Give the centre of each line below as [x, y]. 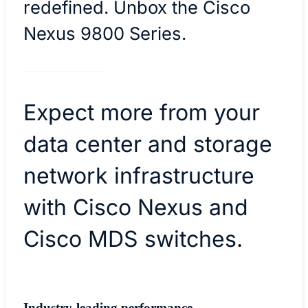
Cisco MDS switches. [139, 239]
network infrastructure [139, 175]
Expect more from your [141, 112]
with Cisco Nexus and [135, 207]
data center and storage [147, 144]
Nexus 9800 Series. [104, 33]
